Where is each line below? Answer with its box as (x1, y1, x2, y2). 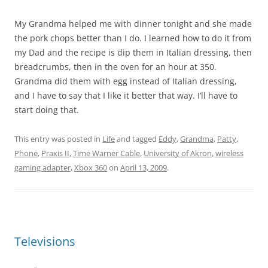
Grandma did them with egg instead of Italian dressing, (14, 75, 237, 87)
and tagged (115, 133, 159, 144)
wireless (215, 148, 243, 159)
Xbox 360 (74, 162, 107, 173)
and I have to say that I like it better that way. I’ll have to (14, 90, 237, 101)
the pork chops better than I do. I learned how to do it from (14, 32, 251, 44)
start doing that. (14, 104, 79, 115)
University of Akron (144, 148, 212, 159)
